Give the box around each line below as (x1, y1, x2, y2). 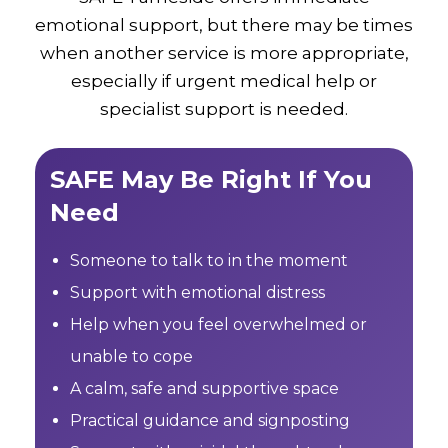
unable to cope (70, 346, 193, 366)
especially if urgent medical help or (71, 70, 377, 91)
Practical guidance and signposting (70, 410, 350, 430)
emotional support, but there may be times (35, 14, 413, 35)
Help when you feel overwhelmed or (70, 314, 367, 334)
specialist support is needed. (100, 98, 348, 119)
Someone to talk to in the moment (70, 250, 348, 270)
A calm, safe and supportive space (70, 378, 339, 398)
